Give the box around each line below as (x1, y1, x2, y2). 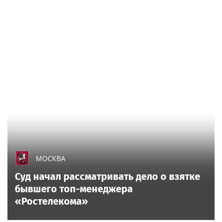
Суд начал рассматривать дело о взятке (15, 170, 200, 182)
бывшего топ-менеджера (15, 182, 133, 195)
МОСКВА (36, 153, 65, 163)
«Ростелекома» (15, 195, 88, 207)
